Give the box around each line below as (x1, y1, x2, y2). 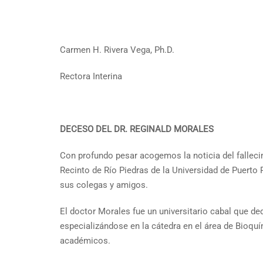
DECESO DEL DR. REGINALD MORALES (60, 124, 214, 134)
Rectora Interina (60, 71, 122, 82)
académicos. (60, 235, 110, 246)
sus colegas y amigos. (60, 180, 148, 190)
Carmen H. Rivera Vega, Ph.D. (60, 45, 174, 55)
